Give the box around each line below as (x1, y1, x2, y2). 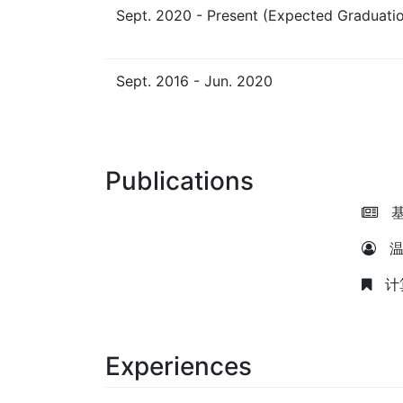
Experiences (105, 351, 252, 381)
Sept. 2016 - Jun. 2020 (116, 72, 273, 90)
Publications (105, 166, 254, 196)
